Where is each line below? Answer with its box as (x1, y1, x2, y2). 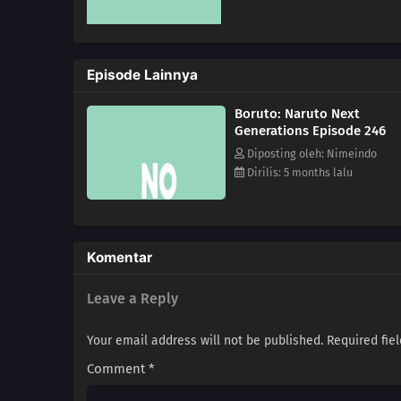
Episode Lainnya (87, 66, 198, 84)
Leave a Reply (87, 290, 178, 308)
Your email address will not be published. (87, 333, 323, 349)
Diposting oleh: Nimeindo (244, 147, 377, 161)
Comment (87, 361, 149, 378)
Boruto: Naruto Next (235, 106, 360, 123)
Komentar (87, 249, 152, 267)
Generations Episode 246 (235, 123, 386, 140)
